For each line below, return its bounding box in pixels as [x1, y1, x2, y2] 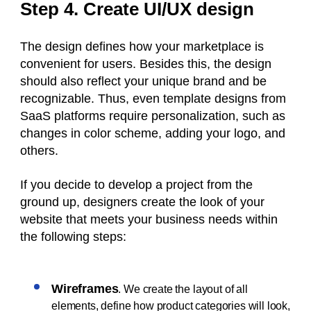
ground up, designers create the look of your [20, 195, 264, 210]
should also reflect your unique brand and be [20, 74, 267, 89]
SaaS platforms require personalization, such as [20, 109, 285, 124]
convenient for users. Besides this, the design [20, 57, 271, 72]
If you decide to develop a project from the [20, 178, 253, 192]
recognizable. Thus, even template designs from [20, 92, 286, 106]
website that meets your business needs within [20, 212, 278, 227]
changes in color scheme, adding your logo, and [20, 126, 285, 141]
